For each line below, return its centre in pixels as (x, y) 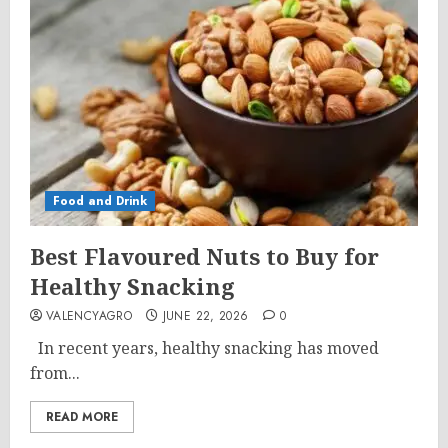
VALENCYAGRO (89, 316)
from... (55, 373)
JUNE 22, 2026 (205, 316)
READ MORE (82, 417)
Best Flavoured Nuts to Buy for (204, 256)
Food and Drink (100, 201)
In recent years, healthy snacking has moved (204, 348)
